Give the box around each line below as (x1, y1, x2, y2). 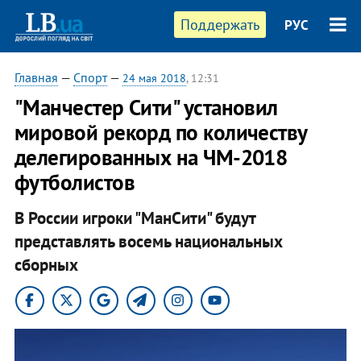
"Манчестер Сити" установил (14, 93, 278, 121)
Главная (14, 69, 58, 85)
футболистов (14, 168, 135, 196)
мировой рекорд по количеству (14, 118, 307, 146)
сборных (14, 253, 78, 276)
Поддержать (180, 15, 260, 34)
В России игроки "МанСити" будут (14, 206, 255, 229)
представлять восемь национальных (14, 230, 283, 252)
